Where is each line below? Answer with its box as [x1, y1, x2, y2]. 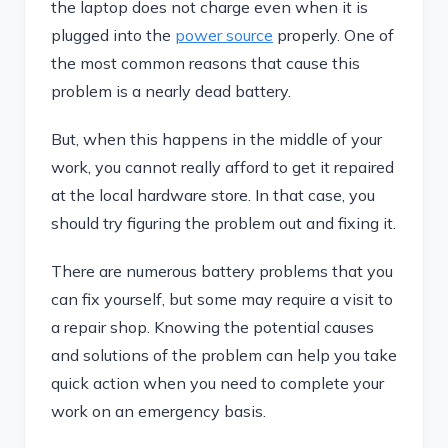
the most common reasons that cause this [51, 53, 360, 73]
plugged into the [51, 25, 175, 45]
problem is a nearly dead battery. [51, 81, 291, 101]
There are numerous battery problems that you [51, 261, 393, 281]
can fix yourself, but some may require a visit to [51, 289, 393, 309]
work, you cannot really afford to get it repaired [51, 157, 394, 177]
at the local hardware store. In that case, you [51, 185, 375, 205]
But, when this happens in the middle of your [51, 129, 382, 149]
